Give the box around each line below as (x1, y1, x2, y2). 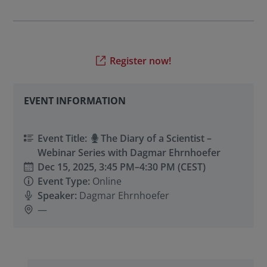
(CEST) (175, 160, 206, 174)
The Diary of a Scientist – (100, 132, 212, 145)
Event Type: (38, 175, 91, 188)
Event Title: (38, 132, 90, 145)
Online (90, 175, 122, 188)
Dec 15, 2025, (38, 160, 100, 174)
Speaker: (38, 189, 77, 203)
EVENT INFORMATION (24, 94, 126, 108)
